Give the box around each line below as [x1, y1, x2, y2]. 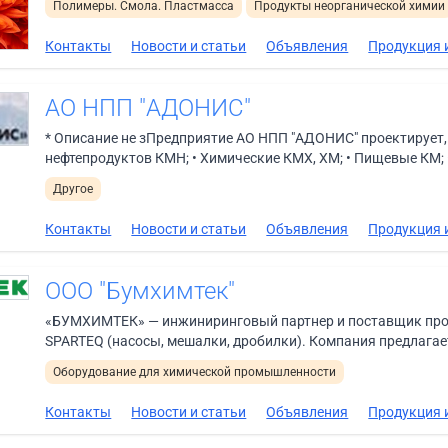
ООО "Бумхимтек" [45, 276, 236, 305]
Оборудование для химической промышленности [53, 364, 337, 379]
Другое [53, 181, 94, 196]
